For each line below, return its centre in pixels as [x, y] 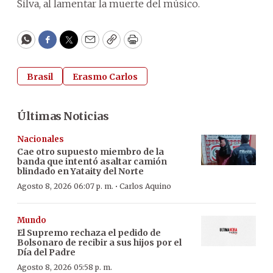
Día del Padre [46, 252]
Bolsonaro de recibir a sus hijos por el [99, 242]
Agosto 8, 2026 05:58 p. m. [65, 267]
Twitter [88, 45]
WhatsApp [54, 45]
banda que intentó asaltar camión [92, 161]
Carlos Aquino [145, 186]
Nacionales [41, 139]
